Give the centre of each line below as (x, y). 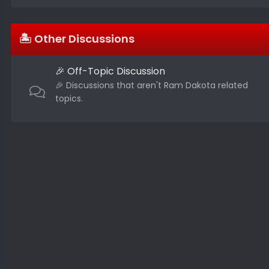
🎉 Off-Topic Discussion (110, 71)
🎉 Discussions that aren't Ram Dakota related (152, 85)
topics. (69, 98)
